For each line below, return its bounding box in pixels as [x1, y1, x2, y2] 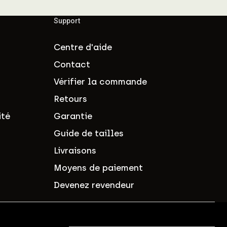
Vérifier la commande [54, 76, 147, 87]
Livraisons [54, 145, 96, 156]
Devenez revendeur [54, 179, 134, 190]
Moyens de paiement [54, 162, 143, 173]
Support [54, 16, 80, 25]
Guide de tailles [54, 128, 124, 138]
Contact [54, 59, 90, 69]
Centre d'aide [54, 42, 112, 52]
